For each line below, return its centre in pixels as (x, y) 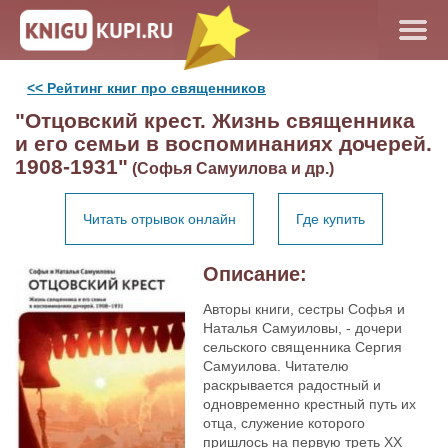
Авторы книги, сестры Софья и (304, 309)
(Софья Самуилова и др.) (231, 168)
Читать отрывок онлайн (159, 219)
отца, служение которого (284, 423)
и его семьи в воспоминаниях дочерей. (223, 143)
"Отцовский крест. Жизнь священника (215, 120)
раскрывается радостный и (292, 385)
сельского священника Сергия (302, 347)
